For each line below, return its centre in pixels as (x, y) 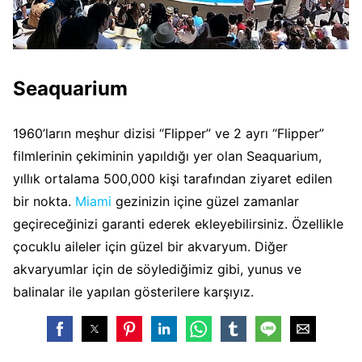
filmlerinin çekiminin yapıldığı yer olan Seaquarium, (167, 156)
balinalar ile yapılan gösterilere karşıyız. (133, 292)
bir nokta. (44, 201)
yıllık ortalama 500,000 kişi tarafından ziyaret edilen (173, 179)
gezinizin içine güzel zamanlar (205, 201)
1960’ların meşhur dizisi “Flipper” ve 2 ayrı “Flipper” (168, 133)
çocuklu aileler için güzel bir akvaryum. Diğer (150, 246)
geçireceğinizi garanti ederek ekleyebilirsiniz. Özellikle (178, 224)
